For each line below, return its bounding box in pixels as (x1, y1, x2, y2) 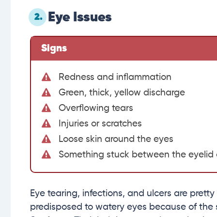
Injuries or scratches (59, 119, 142, 129)
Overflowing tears (59, 104, 133, 113)
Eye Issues (48, 11, 112, 25)
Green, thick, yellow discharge (59, 88, 185, 98)
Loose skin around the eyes (59, 135, 173, 144)
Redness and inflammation (59, 73, 171, 82)
